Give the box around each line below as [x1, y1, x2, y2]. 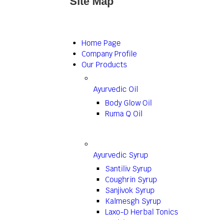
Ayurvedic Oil [93, 84, 138, 94]
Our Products [82, 60, 127, 69]
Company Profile [82, 49, 137, 58]
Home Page [82, 38, 121, 48]
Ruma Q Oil [105, 109, 142, 118]
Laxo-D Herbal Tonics [105, 207, 178, 217]
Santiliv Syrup [105, 164, 152, 173]
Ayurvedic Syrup [93, 150, 148, 160]
